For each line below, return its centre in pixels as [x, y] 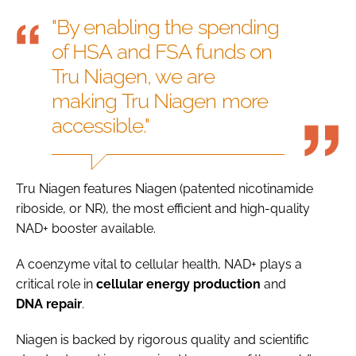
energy [168, 284]
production [227, 284]
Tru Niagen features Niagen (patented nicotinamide [164, 188]
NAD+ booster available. [86, 228]
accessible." [101, 125]
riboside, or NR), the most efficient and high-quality [163, 208]
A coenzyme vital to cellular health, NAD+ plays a [159, 264]
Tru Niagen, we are [133, 76]
